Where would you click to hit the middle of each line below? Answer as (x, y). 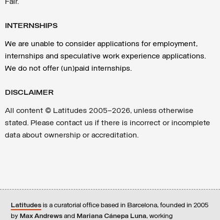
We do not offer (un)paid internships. (68, 69)
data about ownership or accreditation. (72, 136)
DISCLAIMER (29, 93)
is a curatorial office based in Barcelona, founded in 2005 (125, 206)
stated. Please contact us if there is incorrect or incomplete (108, 123)
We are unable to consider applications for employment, (101, 44)
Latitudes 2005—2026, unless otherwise (123, 111)
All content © (28, 111)
